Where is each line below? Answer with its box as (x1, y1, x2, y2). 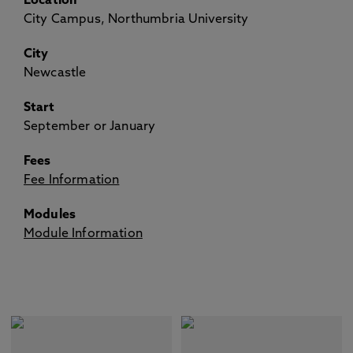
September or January (24, 121, 156, 133)
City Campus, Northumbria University (24, 13, 249, 26)
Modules (24, 209, 76, 221)
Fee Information (24, 174, 120, 187)
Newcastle (24, 67, 87, 80)
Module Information (24, 228, 143, 240)
